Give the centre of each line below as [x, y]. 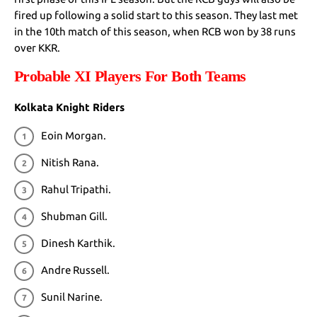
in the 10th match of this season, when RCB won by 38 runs [155, 32]
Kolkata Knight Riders [70, 108]
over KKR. [38, 48]
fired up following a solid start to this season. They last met [156, 16]
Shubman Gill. [74, 217]
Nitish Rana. [70, 163]
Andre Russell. [75, 270]
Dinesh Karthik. [78, 243]
